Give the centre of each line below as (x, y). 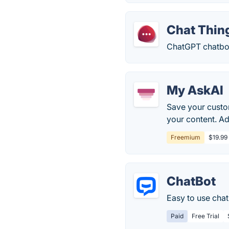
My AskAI (195, 90)
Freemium (186, 137)
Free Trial (206, 216)
